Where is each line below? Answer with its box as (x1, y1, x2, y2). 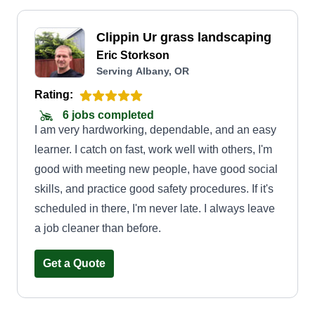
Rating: (34, 89, 73, 101)
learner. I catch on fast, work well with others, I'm (34, 143, 272, 155)
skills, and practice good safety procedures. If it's (34, 183, 274, 195)
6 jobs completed (60, 109, 154, 122)
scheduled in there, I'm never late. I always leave (34, 202, 275, 214)
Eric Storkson (96, 49, 169, 61)
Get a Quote (43, 257, 105, 269)
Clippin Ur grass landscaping (96, 30, 271, 44)
